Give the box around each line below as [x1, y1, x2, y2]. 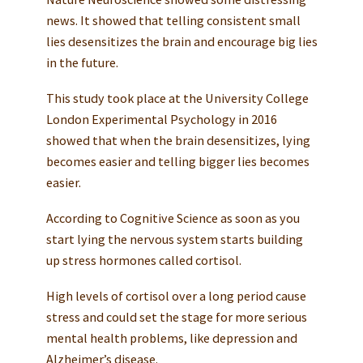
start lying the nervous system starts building [45, 230, 303, 247]
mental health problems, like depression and [45, 329, 297, 346]
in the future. [45, 54, 118, 71]
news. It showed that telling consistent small [45, 12, 301, 29]
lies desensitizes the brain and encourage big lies [45, 33, 318, 50]
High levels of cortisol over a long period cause [45, 287, 306, 304]
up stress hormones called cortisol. [45, 251, 241, 268]
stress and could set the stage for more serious [45, 308, 307, 325]
